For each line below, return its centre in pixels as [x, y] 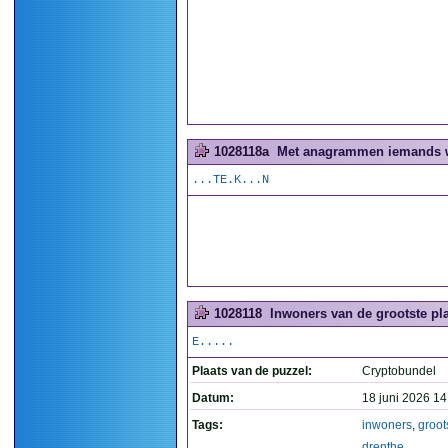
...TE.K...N [230, 180]
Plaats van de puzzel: [252, 371]
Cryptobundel [399, 371]
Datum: [213, 398]
